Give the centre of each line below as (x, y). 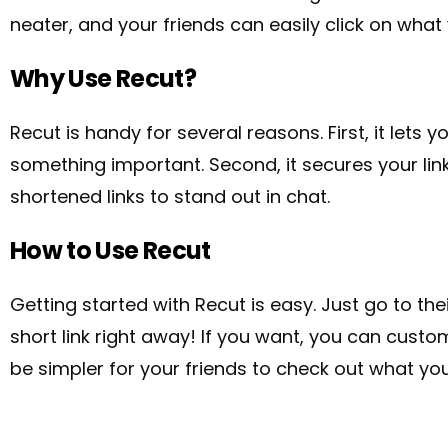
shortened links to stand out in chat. (170, 197)
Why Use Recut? (103, 79)
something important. (109, 165)
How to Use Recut (110, 251)
